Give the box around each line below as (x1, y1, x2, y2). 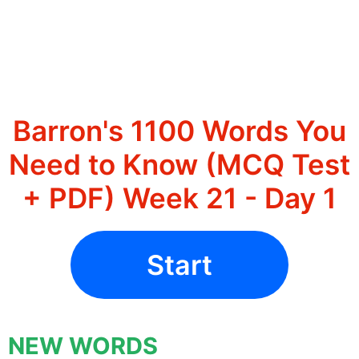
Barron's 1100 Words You (13, 114, 346, 148)
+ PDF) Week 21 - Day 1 (22, 181, 337, 216)
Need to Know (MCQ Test (9, 147, 350, 182)
